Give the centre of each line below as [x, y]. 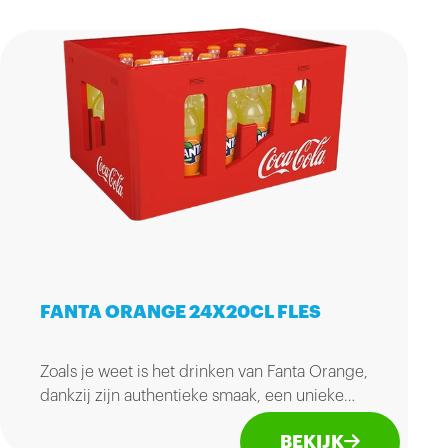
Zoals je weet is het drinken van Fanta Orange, [204, 372]
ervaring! [72, 420]
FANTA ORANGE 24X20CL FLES [180, 312]
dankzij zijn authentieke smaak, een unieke [192, 396]
